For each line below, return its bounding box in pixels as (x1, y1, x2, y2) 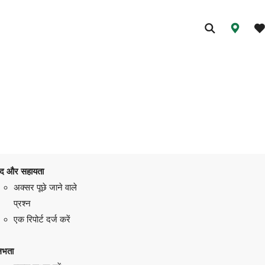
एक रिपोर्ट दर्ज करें (13, 214, 70, 224)
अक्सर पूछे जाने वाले (13, 182, 77, 192)
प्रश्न (13, 198, 31, 208)
